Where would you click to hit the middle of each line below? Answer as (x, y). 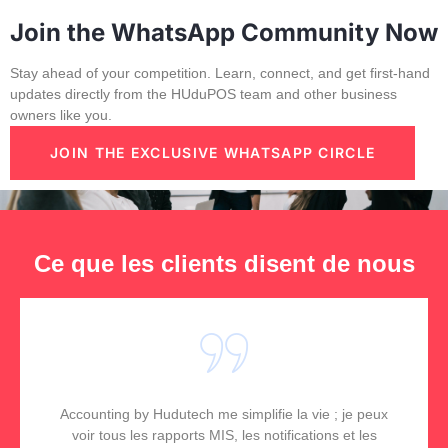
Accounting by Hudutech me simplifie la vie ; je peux (224, 414)
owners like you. (61, 115)
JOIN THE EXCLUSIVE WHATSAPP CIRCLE (213, 153)
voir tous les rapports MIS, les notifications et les (224, 435)
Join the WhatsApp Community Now (224, 33)
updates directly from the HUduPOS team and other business (203, 94)
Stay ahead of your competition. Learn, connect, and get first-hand (220, 73)
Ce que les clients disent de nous (224, 264)
